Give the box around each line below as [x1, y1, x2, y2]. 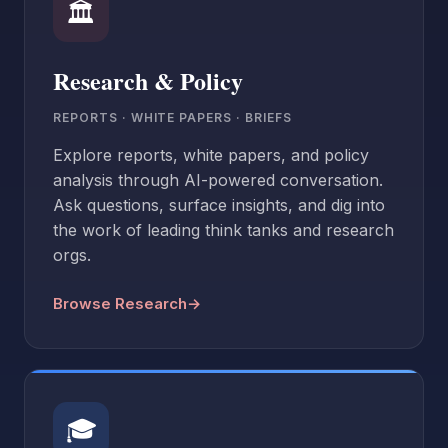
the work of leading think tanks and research [53, 219, 394, 240]
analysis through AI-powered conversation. [53, 169, 383, 190]
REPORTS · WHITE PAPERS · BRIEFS [53, 109, 292, 125]
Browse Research [53, 293, 187, 313]
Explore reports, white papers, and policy [53, 144, 369, 165]
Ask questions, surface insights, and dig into [53, 194, 385, 215]
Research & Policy [53, 62, 243, 98]
